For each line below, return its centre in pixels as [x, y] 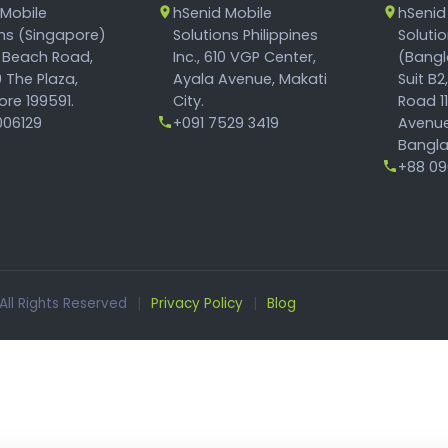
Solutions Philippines [245, 35]
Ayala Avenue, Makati [250, 79]
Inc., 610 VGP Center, [244, 57]
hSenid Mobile [222, 13]
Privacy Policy [197, 303]
